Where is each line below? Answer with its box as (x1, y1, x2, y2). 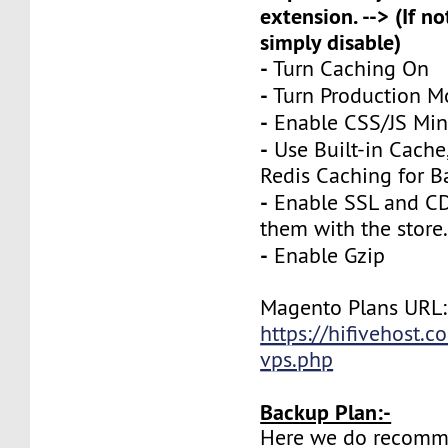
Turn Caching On (268, 55, 430, 83)
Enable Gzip (268, 242, 386, 270)
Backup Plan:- (260, 398, 392, 427)
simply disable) (260, 28, 402, 57)
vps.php (260, 346, 334, 374)
